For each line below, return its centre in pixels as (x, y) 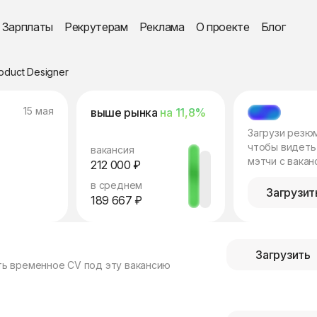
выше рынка (126, 113)
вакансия (113, 150)
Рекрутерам (96, 27)
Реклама (162, 27)
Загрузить (283, 254)
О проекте (223, 27)
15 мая (39, 111)
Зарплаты (27, 27)
